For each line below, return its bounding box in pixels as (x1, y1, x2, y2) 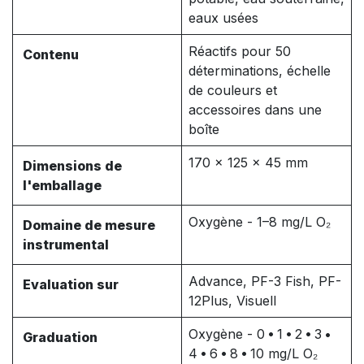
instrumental (23, 236, 109, 253)
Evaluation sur (23, 276, 119, 293)
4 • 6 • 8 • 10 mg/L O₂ (188, 345, 318, 362)
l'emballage (23, 177, 102, 194)
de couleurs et (188, 82, 277, 99)
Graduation (23, 329, 97, 346)
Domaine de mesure (23, 217, 155, 234)
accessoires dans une (188, 102, 322, 119)
